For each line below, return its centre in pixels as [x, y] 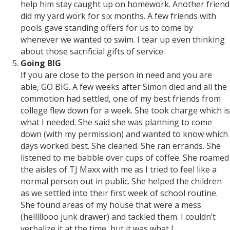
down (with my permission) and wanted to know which [124, 134]
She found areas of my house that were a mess [111, 205]
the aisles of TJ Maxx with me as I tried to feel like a [119, 170]
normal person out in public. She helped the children [121, 181]
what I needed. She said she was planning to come [116, 122]
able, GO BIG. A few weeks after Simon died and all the [124, 87]
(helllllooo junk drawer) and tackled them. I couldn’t [118, 217]
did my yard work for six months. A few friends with [118, 16]
